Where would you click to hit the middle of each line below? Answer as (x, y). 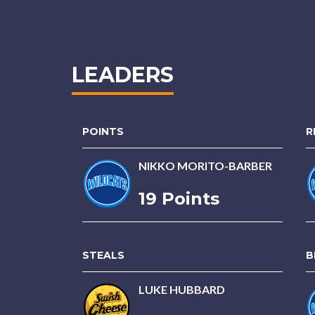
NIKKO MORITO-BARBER (205, 166)
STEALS (103, 255)
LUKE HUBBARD (182, 289)
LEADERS (123, 75)
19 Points (179, 199)
